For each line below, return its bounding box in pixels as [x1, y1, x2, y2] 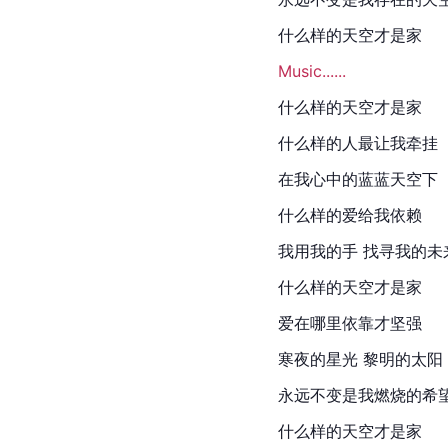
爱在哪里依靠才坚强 [278, 312, 422, 333]
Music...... [278, 60, 346, 81]
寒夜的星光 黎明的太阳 [278, 348, 443, 369]
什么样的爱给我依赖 [278, 204, 422, 225]
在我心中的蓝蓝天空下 [278, 168, 438, 189]
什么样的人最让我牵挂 [278, 132, 438, 153]
